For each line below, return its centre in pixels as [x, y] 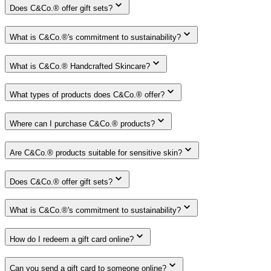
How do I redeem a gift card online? [72, 240]
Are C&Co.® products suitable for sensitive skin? [96, 152]
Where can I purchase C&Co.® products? [82, 124]
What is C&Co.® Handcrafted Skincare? [80, 66]
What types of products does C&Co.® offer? [87, 95]
